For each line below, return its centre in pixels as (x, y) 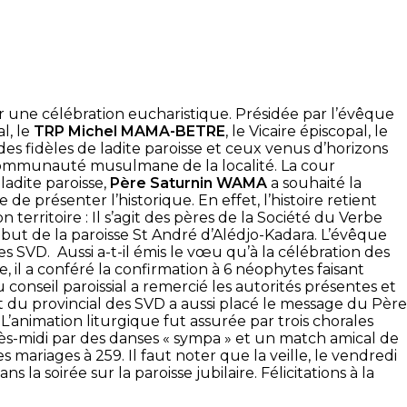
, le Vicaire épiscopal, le (307, 131)
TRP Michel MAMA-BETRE (129, 131)
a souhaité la (314, 183)
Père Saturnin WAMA (189, 183)
